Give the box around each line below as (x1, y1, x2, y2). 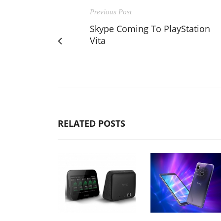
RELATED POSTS (58, 117, 125, 129)
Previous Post (90, 7, 132, 16)
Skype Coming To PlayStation (90, 22, 210, 35)
